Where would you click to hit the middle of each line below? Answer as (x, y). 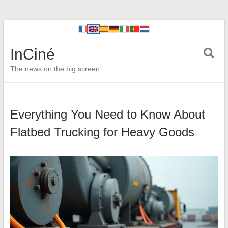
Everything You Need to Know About (107, 114)
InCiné (32, 54)
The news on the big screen (55, 69)
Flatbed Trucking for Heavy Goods (102, 132)
